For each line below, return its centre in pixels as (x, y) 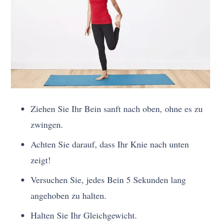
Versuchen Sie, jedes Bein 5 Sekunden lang (109, 179)
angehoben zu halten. (69, 195)
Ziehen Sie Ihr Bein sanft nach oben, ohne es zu (117, 108)
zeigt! (41, 160)
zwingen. (47, 124)
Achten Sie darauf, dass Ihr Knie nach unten (110, 144)
